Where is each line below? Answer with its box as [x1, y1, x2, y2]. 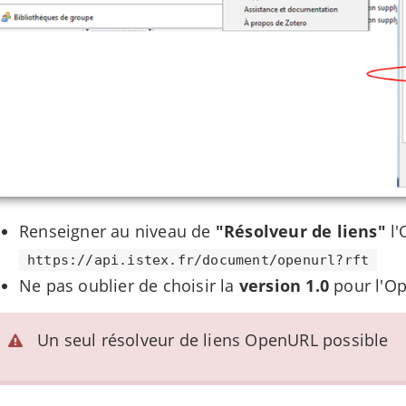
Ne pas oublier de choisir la [19, 274, 239, 296]
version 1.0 [238, 274, 330, 296]
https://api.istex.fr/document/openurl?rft [27, 251, 370, 268]
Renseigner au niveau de [19, 219, 216, 242]
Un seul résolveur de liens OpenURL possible [37, 329, 389, 352]
